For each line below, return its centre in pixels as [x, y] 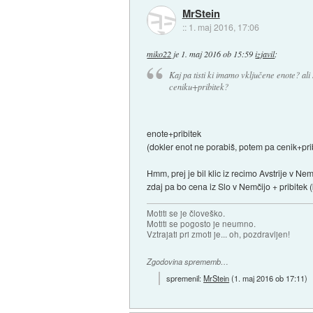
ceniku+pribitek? [198, 87]
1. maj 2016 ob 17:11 [270, 278]
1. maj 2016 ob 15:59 [217, 53]
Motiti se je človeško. [186, 213]
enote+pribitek [174, 133]
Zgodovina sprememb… [188, 262]
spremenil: [185, 278]
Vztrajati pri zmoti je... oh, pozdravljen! [219, 234]
